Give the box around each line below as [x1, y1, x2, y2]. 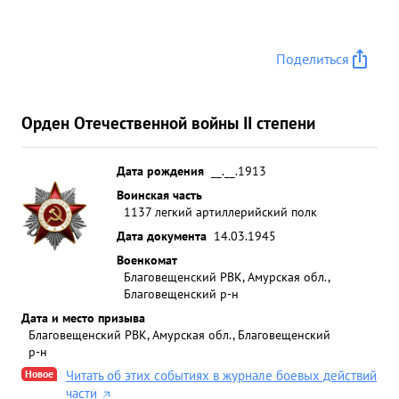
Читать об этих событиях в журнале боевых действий [66, 367, 377, 384]
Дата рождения [117, 162, 204, 179]
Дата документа [117, 227, 207, 244]
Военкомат [117, 251, 177, 268]
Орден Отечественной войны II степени [21, 111, 315, 134]
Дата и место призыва [21, 309, 145, 326]
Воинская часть [117, 186, 202, 203]
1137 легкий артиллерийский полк [124, 203, 317, 220]
